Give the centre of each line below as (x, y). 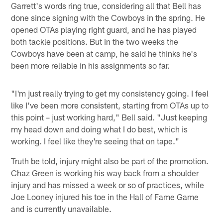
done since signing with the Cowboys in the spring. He (108, 17)
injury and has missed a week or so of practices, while (108, 184)
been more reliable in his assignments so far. (91, 65)
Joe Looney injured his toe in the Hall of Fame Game (105, 196)
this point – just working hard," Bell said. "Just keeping (109, 117)
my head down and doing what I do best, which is (100, 129)
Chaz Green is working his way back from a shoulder (105, 172)
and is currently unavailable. (61, 208)
